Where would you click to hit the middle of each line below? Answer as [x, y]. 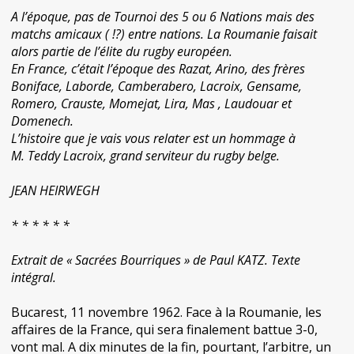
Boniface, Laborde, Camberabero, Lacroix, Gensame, [156, 86]
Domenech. [42, 121]
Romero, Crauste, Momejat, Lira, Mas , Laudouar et [151, 104]
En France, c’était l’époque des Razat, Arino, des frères [158, 69]
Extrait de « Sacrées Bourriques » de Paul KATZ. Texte [156, 260]
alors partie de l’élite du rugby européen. [122, 51]
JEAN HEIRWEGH [55, 190]
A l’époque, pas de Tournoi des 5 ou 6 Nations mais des [163, 17]
